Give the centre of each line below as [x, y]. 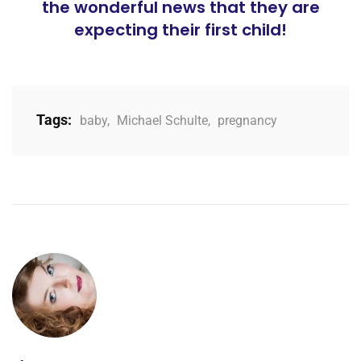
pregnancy [247, 120]
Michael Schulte [162, 120]
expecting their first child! [180, 29]
